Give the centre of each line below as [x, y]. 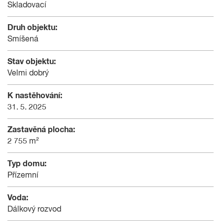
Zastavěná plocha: [41, 129]
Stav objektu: [32, 61]
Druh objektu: [32, 27]
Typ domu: [27, 164]
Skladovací [27, 5]
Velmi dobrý [28, 73]
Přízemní [23, 175]
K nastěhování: [35, 95]
